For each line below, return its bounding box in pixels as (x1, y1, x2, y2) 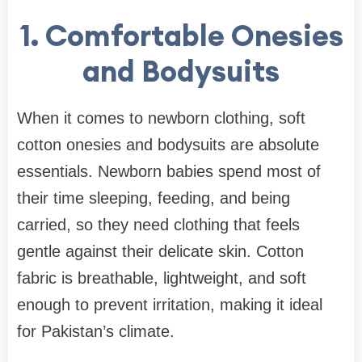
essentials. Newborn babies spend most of (17, 162, 321, 180)
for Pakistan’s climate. (17, 322, 175, 340)
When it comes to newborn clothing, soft (17, 108, 305, 127)
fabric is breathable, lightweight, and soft (17, 268, 306, 287)
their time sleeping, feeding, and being (17, 188, 290, 207)
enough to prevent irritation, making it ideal (17, 295, 322, 314)
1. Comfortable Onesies (19, 16, 343, 54)
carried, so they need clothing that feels (17, 215, 300, 234)
